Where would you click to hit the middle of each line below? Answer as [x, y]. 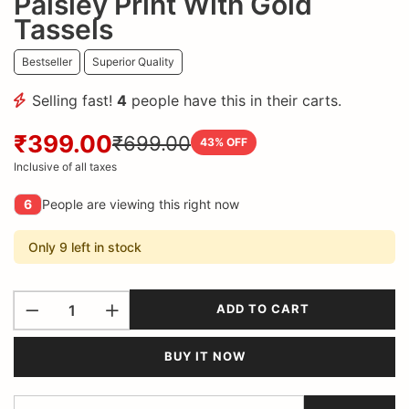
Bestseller [47, 61]
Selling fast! [74, 100]
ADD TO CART [262, 309]
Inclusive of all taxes [65, 166]
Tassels [63, 29]
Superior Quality [133, 61]
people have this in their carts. [234, 100]
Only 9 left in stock [85, 246]
